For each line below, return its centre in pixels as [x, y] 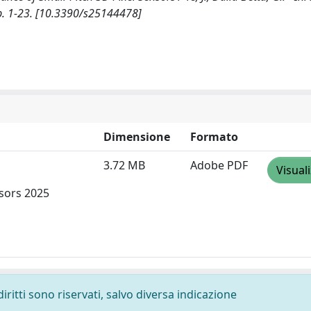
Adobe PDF [219, 165]
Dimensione [137, 137]
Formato [214, 137]
